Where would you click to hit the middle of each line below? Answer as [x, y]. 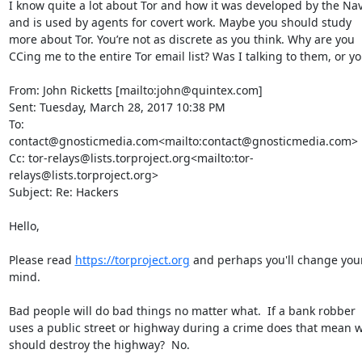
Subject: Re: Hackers [63, 192]
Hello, [24, 226]
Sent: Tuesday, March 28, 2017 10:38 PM [117, 107]
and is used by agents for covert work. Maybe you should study [180, 22]
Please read [42, 260]
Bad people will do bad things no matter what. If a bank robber [182, 311]
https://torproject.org [132, 260]
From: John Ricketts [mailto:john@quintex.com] [135, 90]
